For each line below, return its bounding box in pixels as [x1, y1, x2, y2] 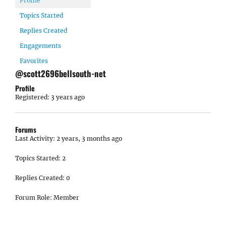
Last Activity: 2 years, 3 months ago [15, 135, 122, 142]
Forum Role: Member [15, 194, 79, 201]
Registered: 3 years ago [15, 93, 85, 101]
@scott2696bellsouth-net [15, 67, 106, 80]
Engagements [20, 42, 61, 49]
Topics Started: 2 [15, 154, 66, 162]
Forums [15, 124, 36, 135]
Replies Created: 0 [15, 174, 70, 182]
